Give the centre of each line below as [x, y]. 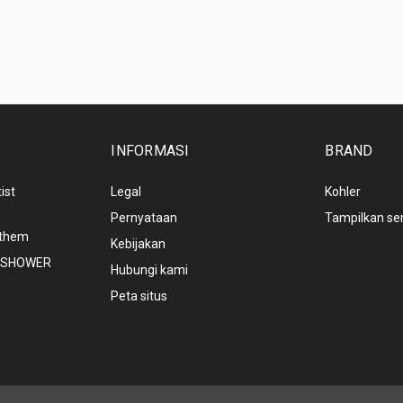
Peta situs [139, 296]
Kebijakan [139, 243]
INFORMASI [150, 150]
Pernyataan [144, 217]
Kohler [343, 191]
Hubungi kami [150, 269]
